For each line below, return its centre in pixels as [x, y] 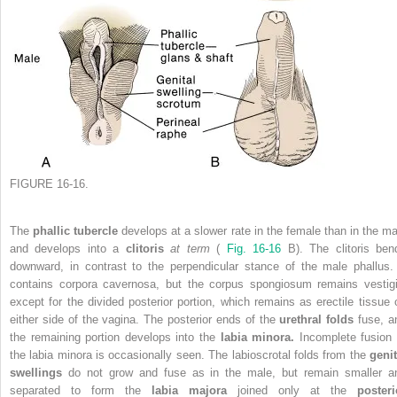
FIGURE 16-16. [49, 184]
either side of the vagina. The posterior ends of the [145, 320]
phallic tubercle [78, 231]
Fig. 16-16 [257, 249]
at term [194, 249]
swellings [39, 373]
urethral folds [319, 320]
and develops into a [68, 249]
